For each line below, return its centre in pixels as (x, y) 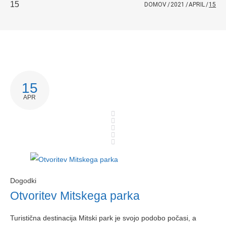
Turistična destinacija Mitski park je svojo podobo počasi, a (103, 218)
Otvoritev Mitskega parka (75, 196)
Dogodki (23, 181)
